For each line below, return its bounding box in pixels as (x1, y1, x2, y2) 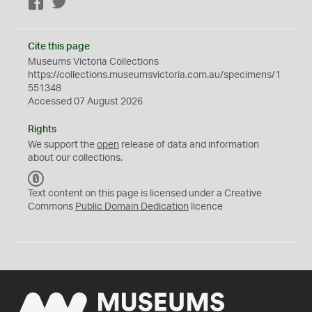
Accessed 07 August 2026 (28, 97, 143, 107)
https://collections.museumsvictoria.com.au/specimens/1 (28, 70, 281, 80)
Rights (28, 125, 56, 134)
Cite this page (28, 42, 90, 52)
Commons (28, 202, 75, 212)
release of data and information (119, 140, 259, 150)
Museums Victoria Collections (28, 57, 159, 67)
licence (189, 202, 223, 212)
